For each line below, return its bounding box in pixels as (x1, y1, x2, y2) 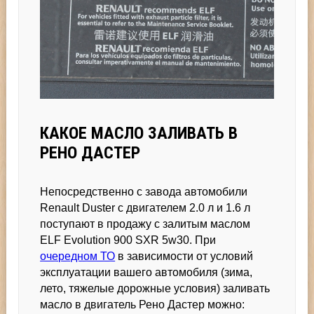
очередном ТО (40, 250, 116, 262)
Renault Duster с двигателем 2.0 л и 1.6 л (40, 201, 251, 214)
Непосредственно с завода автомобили (40, 185, 248, 198)
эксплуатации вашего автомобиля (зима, (40, 266, 253, 278)
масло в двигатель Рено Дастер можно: (40, 298, 245, 310)
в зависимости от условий (115, 250, 254, 262)
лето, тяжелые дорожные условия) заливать (40, 282, 271, 294)
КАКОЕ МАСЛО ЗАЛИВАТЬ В (40, 123, 238, 143)
